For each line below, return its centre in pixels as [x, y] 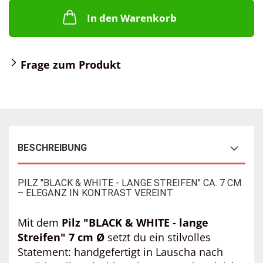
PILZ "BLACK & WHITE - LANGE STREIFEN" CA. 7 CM [129, 183]
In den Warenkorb [131, 18]
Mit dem [40, 222]
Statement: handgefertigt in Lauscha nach [120, 252]
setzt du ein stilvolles [158, 237]
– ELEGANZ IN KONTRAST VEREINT [95, 193]
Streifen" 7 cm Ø [61, 237]
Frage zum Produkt [71, 65]
